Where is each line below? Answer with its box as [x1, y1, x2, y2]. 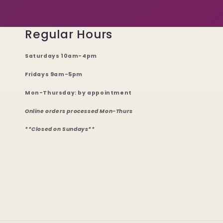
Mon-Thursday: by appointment [25, 89, 132, 97]
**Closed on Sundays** [25, 125, 95, 133]
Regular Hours [25, 25, 113, 42]
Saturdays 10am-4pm [25, 52, 97, 60]
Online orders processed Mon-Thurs [25, 107, 133, 115]
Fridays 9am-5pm [25, 70, 83, 78]
